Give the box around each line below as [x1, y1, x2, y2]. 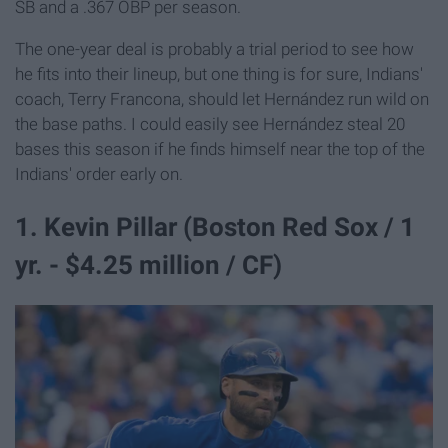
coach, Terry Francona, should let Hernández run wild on [15, 88, 429, 109]
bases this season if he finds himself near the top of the [15, 138, 425, 159]
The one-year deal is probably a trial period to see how [15, 38, 414, 59]
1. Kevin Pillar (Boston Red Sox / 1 [15, 211, 415, 242]
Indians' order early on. [15, 163, 183, 184]
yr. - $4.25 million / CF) [15, 249, 282, 280]
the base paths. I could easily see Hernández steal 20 [15, 113, 405, 134]
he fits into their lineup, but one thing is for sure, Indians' [15, 63, 423, 84]
